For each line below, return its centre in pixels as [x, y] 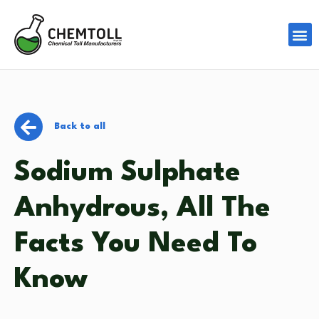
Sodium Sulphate [127, 173]
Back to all [80, 127]
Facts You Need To [136, 245]
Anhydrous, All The [142, 209]
